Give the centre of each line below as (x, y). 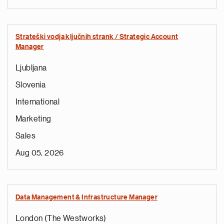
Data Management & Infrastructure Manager (86, 197)
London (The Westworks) (61, 218)
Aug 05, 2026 (40, 153)
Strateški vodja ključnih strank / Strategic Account (97, 37)
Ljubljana (31, 68)
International (38, 102)
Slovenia (31, 85)
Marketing (33, 119)
